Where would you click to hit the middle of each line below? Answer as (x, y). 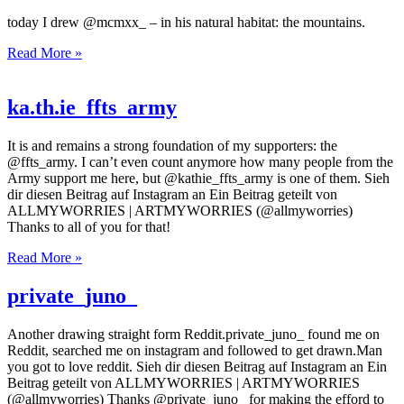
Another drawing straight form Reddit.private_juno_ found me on (193, 334)
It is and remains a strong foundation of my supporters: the (172, 146)
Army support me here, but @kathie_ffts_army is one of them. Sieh (198, 179)
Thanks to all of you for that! (89, 227)
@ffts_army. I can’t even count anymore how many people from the (200, 162)
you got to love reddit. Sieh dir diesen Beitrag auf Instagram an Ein (197, 366)
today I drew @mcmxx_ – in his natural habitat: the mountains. (186, 23)
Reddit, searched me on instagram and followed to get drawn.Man (195, 350)
